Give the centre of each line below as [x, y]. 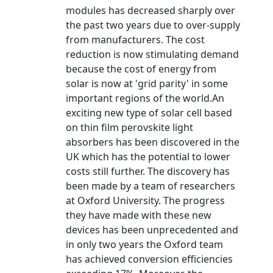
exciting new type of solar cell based [149, 113]
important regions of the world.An [145, 98]
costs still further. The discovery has [148, 171]
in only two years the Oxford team [144, 244]
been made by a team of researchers [151, 186]
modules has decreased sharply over [151, 10]
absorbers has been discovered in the [153, 142]
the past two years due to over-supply [153, 25]
